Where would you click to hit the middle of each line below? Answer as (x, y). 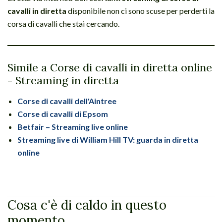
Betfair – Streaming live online (73, 126)
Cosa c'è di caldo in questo (87, 205)
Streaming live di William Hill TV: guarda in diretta (108, 139)
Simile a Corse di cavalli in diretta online (110, 67)
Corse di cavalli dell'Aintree (67, 101)
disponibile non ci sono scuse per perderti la (140, 10)
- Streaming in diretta (63, 80)
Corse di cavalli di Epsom (63, 113)
